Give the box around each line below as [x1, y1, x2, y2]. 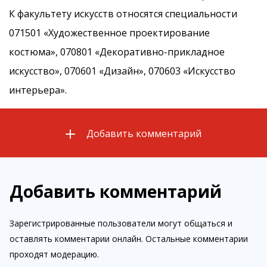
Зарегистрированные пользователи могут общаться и [10, 217, 232, 229]
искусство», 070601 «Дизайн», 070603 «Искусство [9, 64, 235, 77]
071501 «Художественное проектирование [9, 26, 210, 39]
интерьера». [9, 83, 67, 97]
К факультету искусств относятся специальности [9, 7, 237, 20]
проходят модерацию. [10, 248, 99, 260]
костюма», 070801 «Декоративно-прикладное [9, 45, 225, 58]
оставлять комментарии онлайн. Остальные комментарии [10, 232, 248, 244]
